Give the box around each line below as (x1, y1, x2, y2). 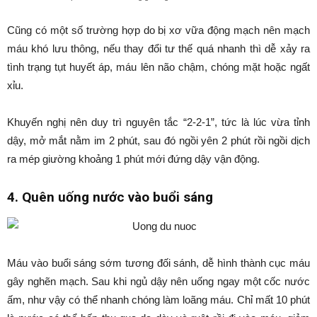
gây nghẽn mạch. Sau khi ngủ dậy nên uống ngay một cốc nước (7, 275, 310, 287)
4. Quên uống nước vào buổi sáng (7, 189, 213, 205)
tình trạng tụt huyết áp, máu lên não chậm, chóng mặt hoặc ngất (7, 61, 310, 73)
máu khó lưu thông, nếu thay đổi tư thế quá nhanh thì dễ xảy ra (7, 42, 310, 54)
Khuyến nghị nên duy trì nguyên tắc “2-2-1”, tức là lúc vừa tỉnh (7, 116, 310, 128)
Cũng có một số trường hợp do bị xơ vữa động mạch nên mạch (7, 24, 310, 36)
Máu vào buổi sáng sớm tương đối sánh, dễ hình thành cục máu (7, 257, 310, 269)
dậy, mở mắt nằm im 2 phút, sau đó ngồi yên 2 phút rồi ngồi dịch (7, 134, 310, 146)
